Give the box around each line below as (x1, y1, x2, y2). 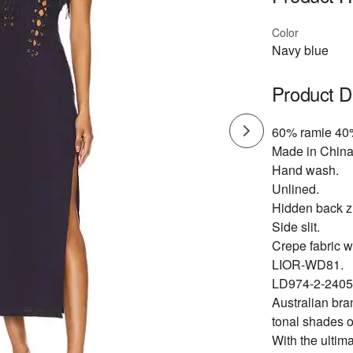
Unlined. (271, 180, 319, 198)
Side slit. (271, 217, 320, 236)
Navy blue (271, 41, 329, 59)
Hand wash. (271, 161, 339, 179)
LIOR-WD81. (271, 255, 344, 273)
